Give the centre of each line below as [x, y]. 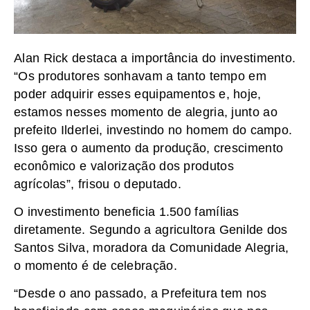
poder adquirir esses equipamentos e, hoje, [138, 94]
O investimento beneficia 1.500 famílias [127, 211]
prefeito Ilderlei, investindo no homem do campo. [153, 130]
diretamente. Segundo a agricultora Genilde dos [151, 229]
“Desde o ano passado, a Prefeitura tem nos [140, 294]
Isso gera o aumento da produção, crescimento [149, 148]
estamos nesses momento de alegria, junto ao [146, 112]
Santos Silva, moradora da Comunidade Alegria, [152, 247]
